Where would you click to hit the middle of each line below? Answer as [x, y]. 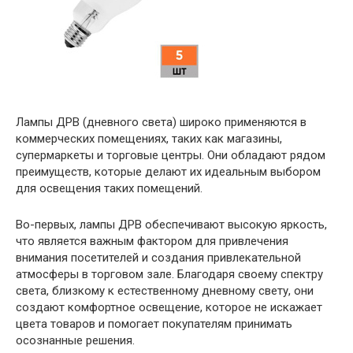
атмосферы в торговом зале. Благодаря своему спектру [169, 275]
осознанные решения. [75, 341]
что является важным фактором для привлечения [152, 242]
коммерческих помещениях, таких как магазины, [149, 139]
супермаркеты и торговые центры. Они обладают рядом [171, 156]
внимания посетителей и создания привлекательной [158, 258]
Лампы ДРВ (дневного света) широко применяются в [161, 123]
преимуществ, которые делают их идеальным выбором [168, 172]
